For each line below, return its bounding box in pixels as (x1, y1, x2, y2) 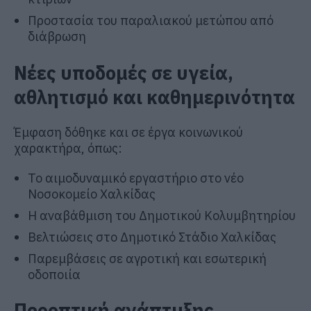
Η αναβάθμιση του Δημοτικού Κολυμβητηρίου (28, 208, 296, 224)
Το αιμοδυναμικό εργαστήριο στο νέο (28, 170, 244, 187)
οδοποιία (28, 267, 81, 283)
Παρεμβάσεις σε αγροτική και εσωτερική (28, 251, 267, 267)
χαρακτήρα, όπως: (14, 140, 122, 157)
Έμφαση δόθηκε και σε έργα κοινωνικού (14, 124, 243, 141)
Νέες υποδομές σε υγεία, (14, 60, 233, 85)
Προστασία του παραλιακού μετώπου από (28, 12, 274, 29)
